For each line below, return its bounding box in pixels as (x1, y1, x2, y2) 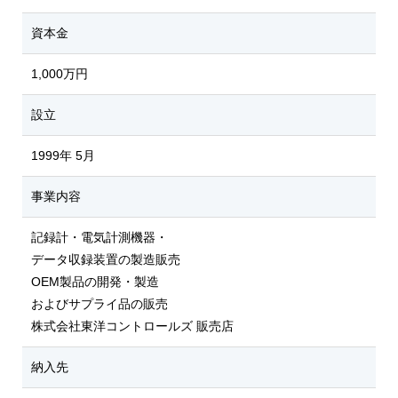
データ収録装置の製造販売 (31, 252, 180, 267)
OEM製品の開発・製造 (31, 275, 159, 289)
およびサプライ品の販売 (31, 297, 168, 311)
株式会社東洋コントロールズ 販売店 (31, 319, 234, 333)
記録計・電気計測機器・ (31, 230, 168, 244)
